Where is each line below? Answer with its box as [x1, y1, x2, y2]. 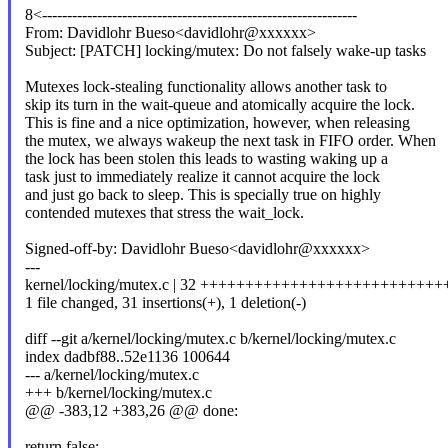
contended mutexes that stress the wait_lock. [24, 204, 304, 222]
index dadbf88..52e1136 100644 [24, 348, 230, 366]
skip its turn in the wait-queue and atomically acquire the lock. [24, 96, 415, 114]
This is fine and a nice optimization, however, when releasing [24, 114, 410, 132]
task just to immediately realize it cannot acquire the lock [24, 168, 380, 186]
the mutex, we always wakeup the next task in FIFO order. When [24, 132, 436, 150]
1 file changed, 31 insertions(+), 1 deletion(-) [24, 294, 306, 312]
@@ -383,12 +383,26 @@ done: [24, 402, 238, 420]
